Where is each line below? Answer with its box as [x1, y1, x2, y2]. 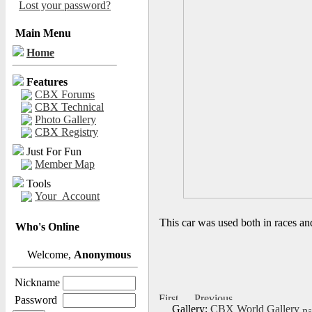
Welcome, [24, 249, 74, 260]
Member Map [35, 158, 95, 170]
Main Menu [15, 27, 71, 39]
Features [26, 76, 68, 88]
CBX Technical [35, 101, 104, 113]
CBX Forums [35, 88, 95, 100]
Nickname [15, 276, 60, 288]
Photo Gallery [35, 114, 96, 125]
